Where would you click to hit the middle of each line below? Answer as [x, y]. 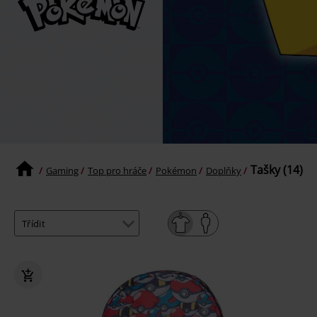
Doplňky [224, 170]
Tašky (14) [277, 170]
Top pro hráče [117, 170]
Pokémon [176, 170]
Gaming [62, 170]
